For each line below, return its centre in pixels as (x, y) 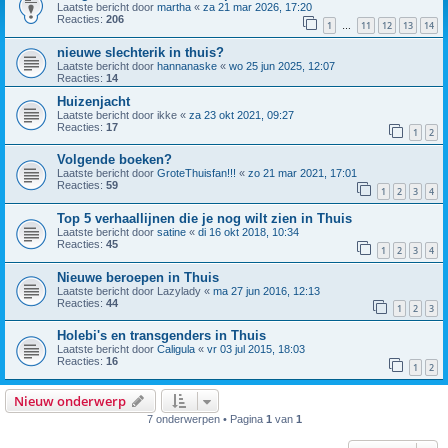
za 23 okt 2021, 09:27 (241, 114)
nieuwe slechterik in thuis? (140, 52)
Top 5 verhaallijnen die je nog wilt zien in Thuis (204, 218)
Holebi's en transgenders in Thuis (161, 336)
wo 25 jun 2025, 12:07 (282, 65)
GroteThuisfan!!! (196, 173)
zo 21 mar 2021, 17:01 (302, 173)
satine (171, 231)
